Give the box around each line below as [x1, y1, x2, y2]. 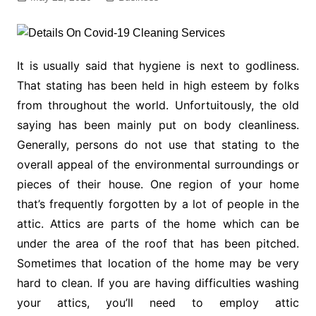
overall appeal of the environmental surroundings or [16, 157, 300, 172]
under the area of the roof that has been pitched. [16, 236, 300, 251]
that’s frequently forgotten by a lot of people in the [16, 197, 300, 212]
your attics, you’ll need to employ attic [16, 296, 300, 310]
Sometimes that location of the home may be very [16, 256, 300, 271]
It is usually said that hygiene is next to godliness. [16, 59, 300, 73]
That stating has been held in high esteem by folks [16, 78, 300, 93]
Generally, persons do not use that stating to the [16, 138, 300, 152]
